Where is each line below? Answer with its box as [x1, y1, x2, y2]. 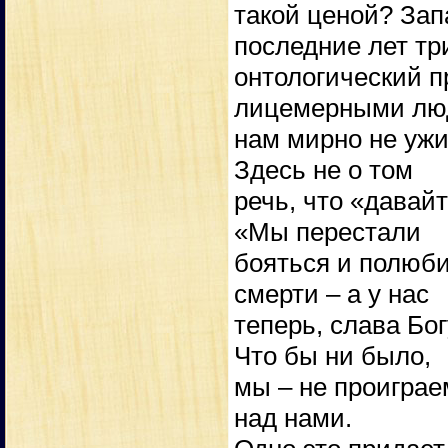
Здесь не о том [234, 155, 413, 186]
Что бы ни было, [234, 341, 431, 372]
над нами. [234, 403, 352, 434]
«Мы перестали [234, 217, 421, 248]
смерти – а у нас [234, 279, 429, 310]
